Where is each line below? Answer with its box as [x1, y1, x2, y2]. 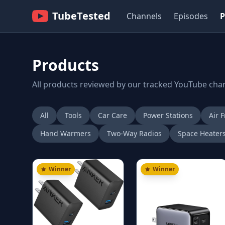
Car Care [98, 110, 127, 120]
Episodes [174, 11, 208, 22]
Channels [127, 11, 162, 22]
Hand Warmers [40, 129, 91, 138]
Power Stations [143, 110, 193, 120]
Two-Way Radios [107, 129, 162, 138]
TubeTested [52, 9, 110, 23]
